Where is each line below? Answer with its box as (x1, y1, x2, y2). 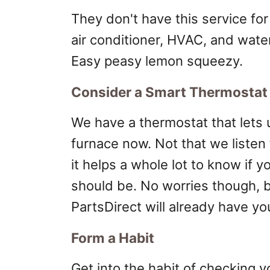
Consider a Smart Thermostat (71, 84, 268, 100)
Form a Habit (71, 230, 154, 246)
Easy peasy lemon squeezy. (71, 53, 243, 69)
